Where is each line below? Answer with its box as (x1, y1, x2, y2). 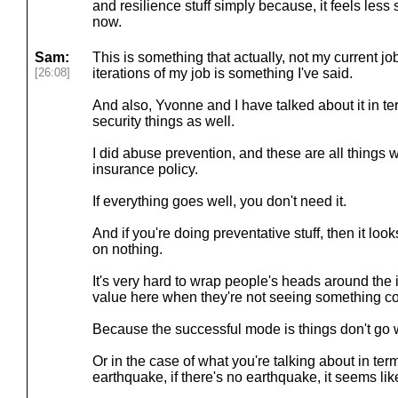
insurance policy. (92, 162, 198, 177)
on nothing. (92, 242, 163, 257)
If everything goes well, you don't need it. (92, 194, 346, 209)
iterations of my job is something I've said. (92, 66, 353, 81)
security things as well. (92, 114, 235, 129)
